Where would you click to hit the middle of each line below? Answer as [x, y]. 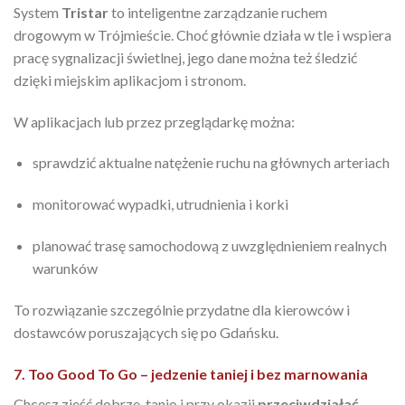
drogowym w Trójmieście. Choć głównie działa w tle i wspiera [202, 34]
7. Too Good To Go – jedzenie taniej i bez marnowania [191, 373]
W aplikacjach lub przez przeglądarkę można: [154, 121]
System [38, 12]
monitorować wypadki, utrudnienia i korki [160, 204]
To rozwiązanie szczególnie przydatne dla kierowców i [182, 309]
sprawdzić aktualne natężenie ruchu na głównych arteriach [211, 163]
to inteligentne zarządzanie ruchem [218, 12]
